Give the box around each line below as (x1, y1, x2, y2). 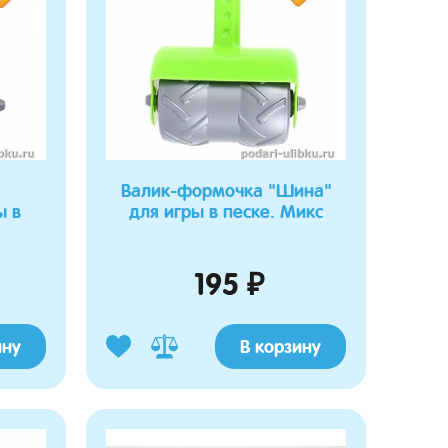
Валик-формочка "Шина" (120, 180, 332, 201)
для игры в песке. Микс (129, 201, 323, 222)
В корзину (240, 336, 321, 357)
